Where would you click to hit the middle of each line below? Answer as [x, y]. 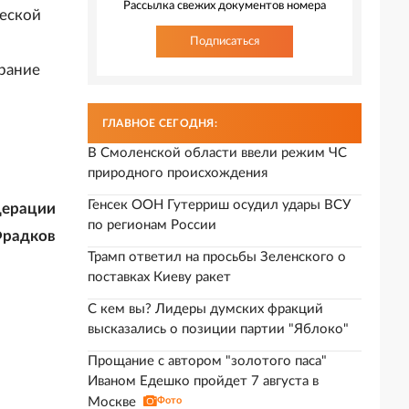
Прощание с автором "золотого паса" [207, 361]
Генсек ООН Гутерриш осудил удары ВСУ [219, 205]
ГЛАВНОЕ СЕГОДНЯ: [160, 123]
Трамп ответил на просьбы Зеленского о [217, 257]
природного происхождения [178, 173]
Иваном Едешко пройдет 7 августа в [203, 381]
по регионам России [152, 225]
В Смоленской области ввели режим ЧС [217, 153]
